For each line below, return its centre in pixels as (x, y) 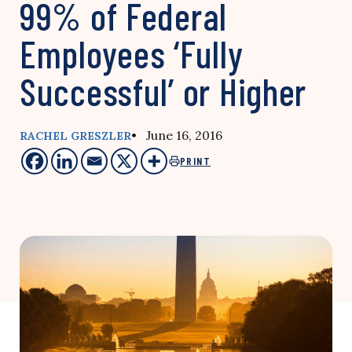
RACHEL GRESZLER (75, 136)
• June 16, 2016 (177, 135)
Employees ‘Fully (132, 53)
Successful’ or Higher (163, 91)
